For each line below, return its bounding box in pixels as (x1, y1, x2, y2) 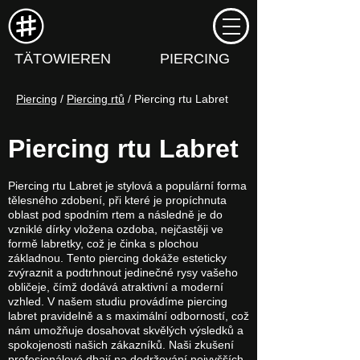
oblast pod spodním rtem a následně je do (8, 209, 223, 221)
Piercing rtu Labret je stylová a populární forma (8, 180, 247, 192)
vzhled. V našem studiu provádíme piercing (8, 296, 227, 308)
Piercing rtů (67, 92, 125, 105)
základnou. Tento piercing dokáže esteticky (8, 252, 227, 264)
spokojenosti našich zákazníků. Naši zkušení (8, 339, 234, 351)
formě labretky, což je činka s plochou (8, 238, 198, 250)
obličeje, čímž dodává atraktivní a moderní (8, 281, 223, 293)
